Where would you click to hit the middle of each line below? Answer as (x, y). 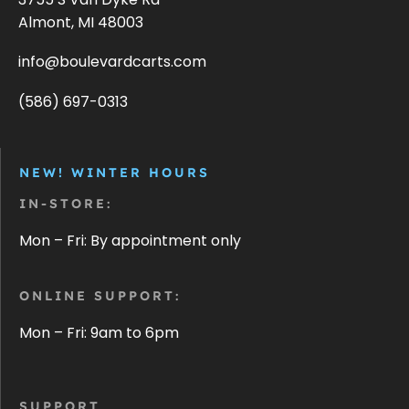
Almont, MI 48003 (81, 22)
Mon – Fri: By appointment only (130, 241)
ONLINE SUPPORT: (100, 296)
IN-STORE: (66, 204)
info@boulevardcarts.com (112, 62)
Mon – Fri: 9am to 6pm (99, 333)
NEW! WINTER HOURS (115, 173)
